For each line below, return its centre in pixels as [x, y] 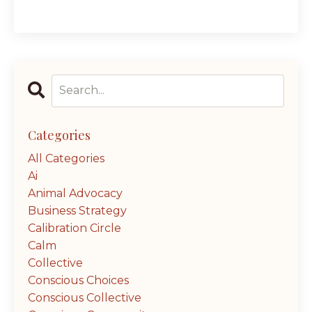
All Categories [66, 158]
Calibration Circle [75, 228]
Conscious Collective [85, 297]
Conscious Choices [78, 280]
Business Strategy [77, 210]
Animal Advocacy [75, 193]
